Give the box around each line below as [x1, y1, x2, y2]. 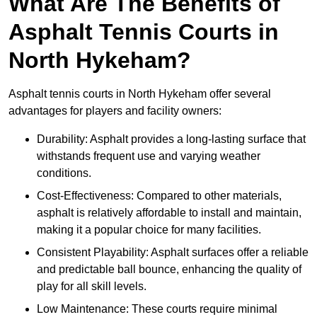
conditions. [37, 167, 91, 180]
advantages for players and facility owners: [8, 105, 221, 117]
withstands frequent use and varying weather [37, 150, 260, 163]
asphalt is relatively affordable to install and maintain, [37, 207, 301, 219]
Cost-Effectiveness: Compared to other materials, [37, 190, 282, 202]
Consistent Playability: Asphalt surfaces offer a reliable [37, 246, 309, 259]
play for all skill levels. [37, 280, 146, 293]
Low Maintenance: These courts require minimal [37, 303, 277, 316]
